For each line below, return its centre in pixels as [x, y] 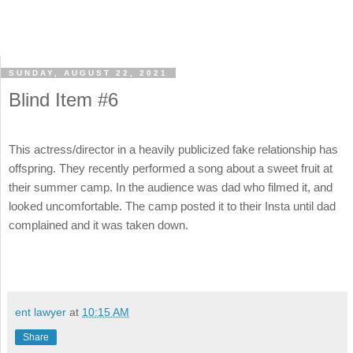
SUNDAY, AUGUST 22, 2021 [88, 73]
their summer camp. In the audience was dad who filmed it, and [171, 188]
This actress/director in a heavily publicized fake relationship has [173, 150]
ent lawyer [41, 312]
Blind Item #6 [63, 100]
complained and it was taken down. [98, 225]
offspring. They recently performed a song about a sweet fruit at [171, 169]
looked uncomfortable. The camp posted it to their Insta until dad [172, 206]
